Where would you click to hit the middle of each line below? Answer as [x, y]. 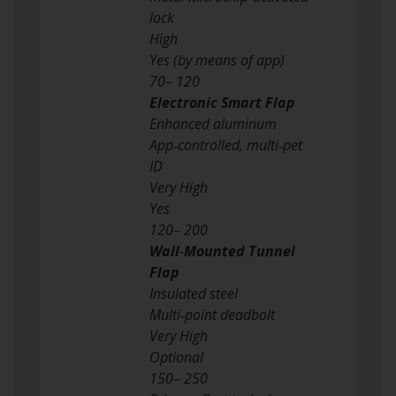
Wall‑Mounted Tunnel [222, 251]
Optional [176, 357]
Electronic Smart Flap [222, 102]
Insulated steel [194, 293]
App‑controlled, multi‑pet [226, 145]
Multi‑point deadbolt [212, 314]
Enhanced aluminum [213, 123]
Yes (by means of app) [217, 60]
